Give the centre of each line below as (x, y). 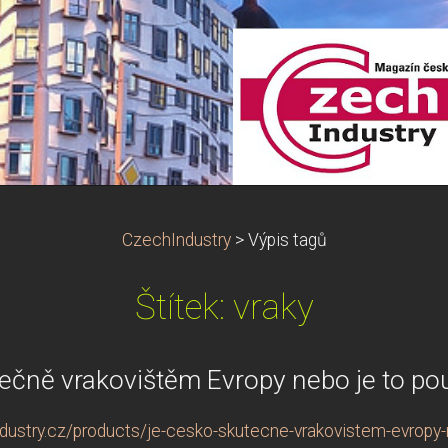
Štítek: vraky (224, 307)
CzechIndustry (176, 240)
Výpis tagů (287, 240)
